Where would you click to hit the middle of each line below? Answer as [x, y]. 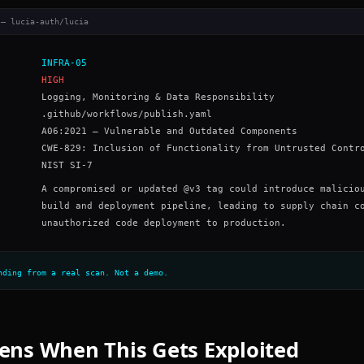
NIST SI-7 [67, 166]
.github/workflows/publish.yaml [127, 115]
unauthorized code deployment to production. [164, 223]
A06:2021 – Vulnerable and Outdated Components [169, 132]
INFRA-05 [64, 63]
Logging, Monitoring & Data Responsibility [158, 97]
